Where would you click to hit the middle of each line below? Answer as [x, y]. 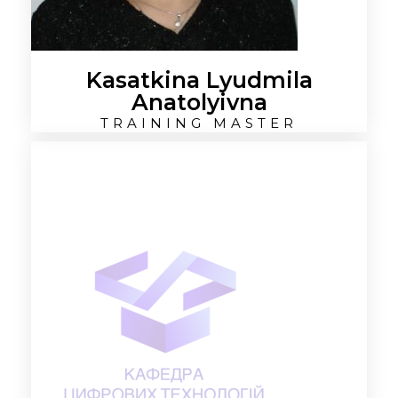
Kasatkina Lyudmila [199, 80]
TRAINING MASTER [199, 123]
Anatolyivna [199, 102]
